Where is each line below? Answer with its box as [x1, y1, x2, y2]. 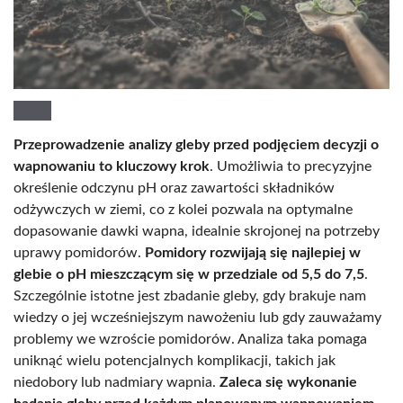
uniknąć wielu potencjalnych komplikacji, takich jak [13, 353, 336, 368]
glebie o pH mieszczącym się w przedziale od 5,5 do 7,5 [13, 266, 364, 282]
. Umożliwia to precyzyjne [210, 158, 372, 174]
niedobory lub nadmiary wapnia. [13, 374, 219, 390]
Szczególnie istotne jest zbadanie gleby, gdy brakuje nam [13, 288, 366, 303]
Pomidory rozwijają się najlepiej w [145, 245, 361, 260]
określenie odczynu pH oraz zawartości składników [13, 180, 335, 195]
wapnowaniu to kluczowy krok [13, 158, 210, 174]
